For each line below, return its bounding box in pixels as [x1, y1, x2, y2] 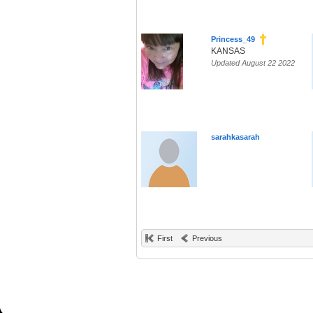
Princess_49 [211, 35, 255, 44]
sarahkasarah [211, 133, 260, 142]
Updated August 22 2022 [211, 59, 295, 68]
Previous [192, 234, 222, 243]
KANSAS [211, 46, 245, 57]
